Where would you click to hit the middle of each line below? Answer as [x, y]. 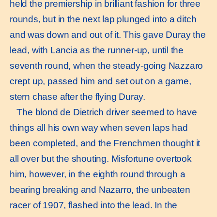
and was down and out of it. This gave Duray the [108, 34]
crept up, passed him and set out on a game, [101, 81]
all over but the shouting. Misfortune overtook [101, 158]
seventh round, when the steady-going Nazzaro [107, 65]
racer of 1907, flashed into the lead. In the [94, 205]
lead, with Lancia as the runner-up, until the [97, 50]
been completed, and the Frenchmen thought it [105, 143]
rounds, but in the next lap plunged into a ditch [103, 19]
